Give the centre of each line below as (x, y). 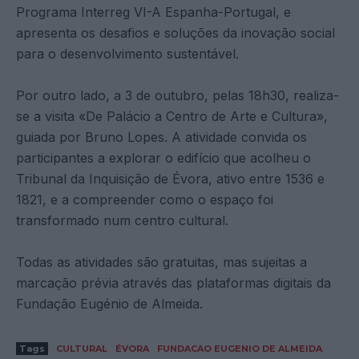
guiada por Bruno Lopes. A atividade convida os (161, 137)
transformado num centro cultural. (122, 220)
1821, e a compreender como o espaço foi (145, 199)
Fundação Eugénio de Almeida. (109, 303)
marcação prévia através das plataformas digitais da (173, 282)
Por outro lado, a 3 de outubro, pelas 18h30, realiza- (177, 95)
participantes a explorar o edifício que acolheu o (163, 157)
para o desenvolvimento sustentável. (127, 53)
